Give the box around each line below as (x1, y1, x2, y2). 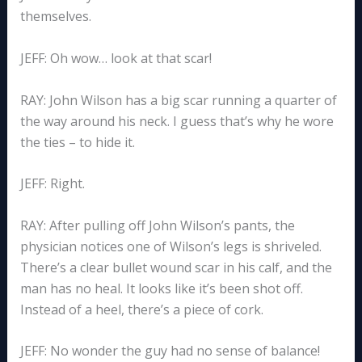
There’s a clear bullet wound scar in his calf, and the (19, 258, 332, 276)
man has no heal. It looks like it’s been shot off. (19, 279, 303, 297)
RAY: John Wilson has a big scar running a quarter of (19, 90, 337, 109)
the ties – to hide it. (19, 133, 135, 151)
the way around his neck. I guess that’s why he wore (19, 112, 334, 130)
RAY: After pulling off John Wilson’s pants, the (19, 216, 295, 234)
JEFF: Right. (19, 175, 85, 193)
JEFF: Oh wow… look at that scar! (19, 49, 212, 68)
